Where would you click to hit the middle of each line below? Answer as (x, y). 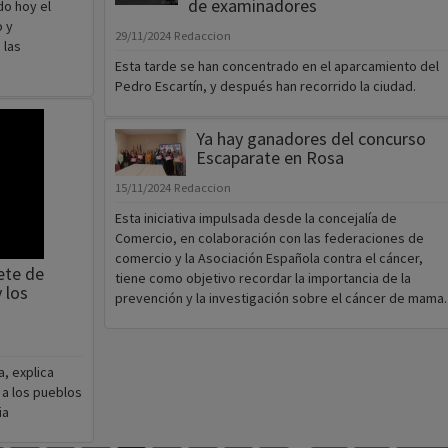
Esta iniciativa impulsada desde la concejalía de (255, 218)
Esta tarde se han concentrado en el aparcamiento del (276, 66)
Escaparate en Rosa (269, 158)
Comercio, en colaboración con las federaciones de (269, 238)
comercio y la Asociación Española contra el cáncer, (268, 258)
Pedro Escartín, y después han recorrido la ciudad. (265, 86)
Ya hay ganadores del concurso (310, 139)
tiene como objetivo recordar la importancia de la (262, 278)
